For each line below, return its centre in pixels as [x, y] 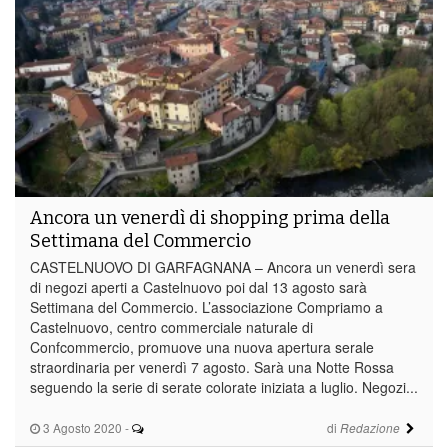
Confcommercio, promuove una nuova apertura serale [202, 346]
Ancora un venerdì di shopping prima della [210, 217]
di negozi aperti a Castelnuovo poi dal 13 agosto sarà [198, 286]
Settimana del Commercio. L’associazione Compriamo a [206, 306]
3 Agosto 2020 [81, 427]
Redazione [369, 427]
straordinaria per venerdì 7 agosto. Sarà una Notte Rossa [212, 366]
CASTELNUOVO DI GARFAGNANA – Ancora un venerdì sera [223, 266]
